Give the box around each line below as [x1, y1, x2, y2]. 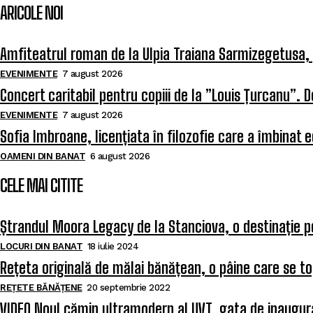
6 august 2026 [89, 151, 150, 162]
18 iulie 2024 [87, 241, 138, 252]
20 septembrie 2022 [87, 282, 170, 293]
